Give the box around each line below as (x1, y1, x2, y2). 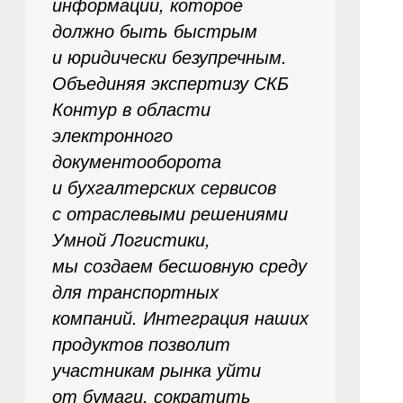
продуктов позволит (51, 330, 230, 356)
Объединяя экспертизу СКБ (51, 69, 289, 95)
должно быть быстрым (51, 17, 257, 43)
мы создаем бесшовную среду (51, 252, 307, 278)
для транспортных (51, 278, 219, 304)
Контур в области (51, 95, 210, 121)
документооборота (51, 148, 221, 174)
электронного (51, 121, 173, 148)
